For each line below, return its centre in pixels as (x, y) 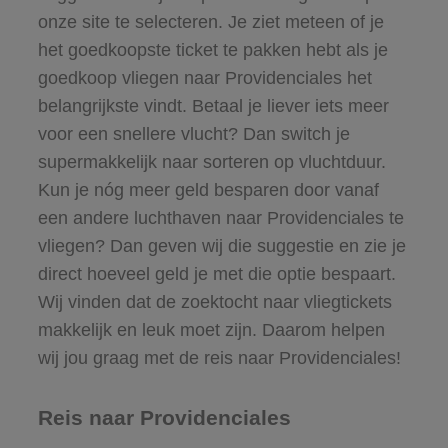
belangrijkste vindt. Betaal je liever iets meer (213, 105)
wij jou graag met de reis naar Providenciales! (219, 357)
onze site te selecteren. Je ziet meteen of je (210, 21)
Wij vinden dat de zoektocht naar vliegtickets (214, 301)
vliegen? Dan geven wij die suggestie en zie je (221, 245)
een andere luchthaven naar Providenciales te (220, 217)
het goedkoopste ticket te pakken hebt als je (212, 49)
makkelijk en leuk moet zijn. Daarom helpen (211, 329)
